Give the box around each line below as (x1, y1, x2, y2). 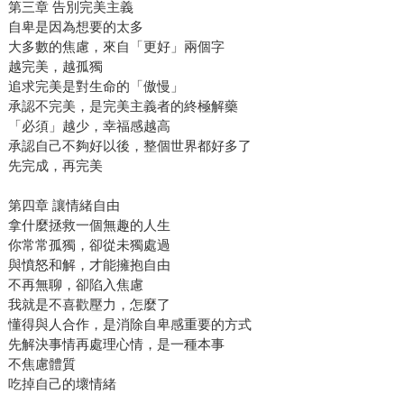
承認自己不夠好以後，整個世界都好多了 (7, 137, 252, 153)
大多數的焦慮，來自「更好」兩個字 (7, 38, 225, 54)
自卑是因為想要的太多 (7, 18, 143, 34)
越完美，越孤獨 (7, 58, 103, 74)
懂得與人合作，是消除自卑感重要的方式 (7, 316, 252, 332)
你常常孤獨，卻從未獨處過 (7, 236, 170, 252)
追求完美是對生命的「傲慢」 (7, 78, 184, 94)
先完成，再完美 (7, 157, 103, 173)
